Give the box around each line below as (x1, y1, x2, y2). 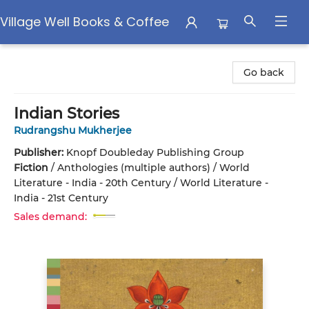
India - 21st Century (14, 192, 108, 204)
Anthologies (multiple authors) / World (57, 161, 250, 174)
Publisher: (14, 146, 66, 159)
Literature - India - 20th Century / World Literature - (14, 177, 268, 189)
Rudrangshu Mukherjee (14, 124, 132, 137)
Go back (243, 66, 284, 79)
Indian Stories (14, 104, 119, 123)
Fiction (14, 161, 48, 174)
